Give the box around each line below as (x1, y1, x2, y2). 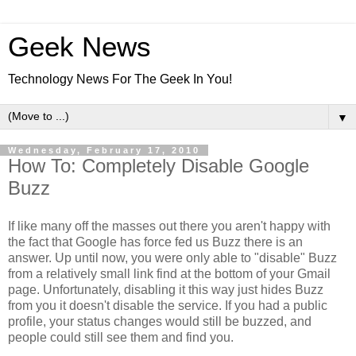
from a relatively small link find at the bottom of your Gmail (8, 266, 331, 281)
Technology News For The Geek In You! (8, 72, 232, 86)
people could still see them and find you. (8, 330, 234, 344)
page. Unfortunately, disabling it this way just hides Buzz (8, 282, 323, 296)
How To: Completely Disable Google (8, 155, 309, 176)
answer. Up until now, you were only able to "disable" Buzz (8, 250, 337, 265)
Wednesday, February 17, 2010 (8, 145, 200, 155)
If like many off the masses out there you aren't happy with (8, 219, 331, 233)
